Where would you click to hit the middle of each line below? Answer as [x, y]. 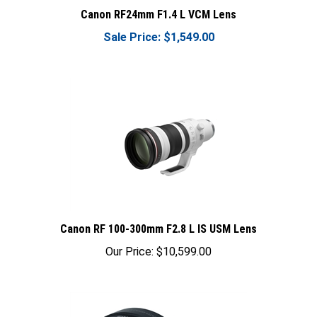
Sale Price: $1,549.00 [158, 29]
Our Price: [129, 243]
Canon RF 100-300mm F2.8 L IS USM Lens [158, 220]
